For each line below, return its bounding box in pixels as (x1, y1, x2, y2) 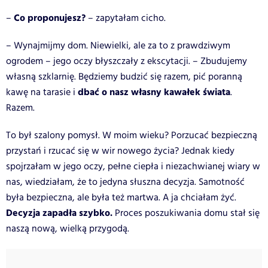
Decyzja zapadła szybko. (6, 205, 112, 221)
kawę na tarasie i (6, 85, 75, 99)
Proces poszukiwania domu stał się (112, 206, 260, 220)
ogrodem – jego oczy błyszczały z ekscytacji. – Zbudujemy (6, 54, 247, 68)
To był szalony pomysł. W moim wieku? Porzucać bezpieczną (6, 128, 257, 142)
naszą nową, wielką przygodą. (6, 221, 129, 236)
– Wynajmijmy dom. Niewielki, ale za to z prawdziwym (6, 38, 230, 53)
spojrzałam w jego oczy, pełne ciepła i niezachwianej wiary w (6, 159, 260, 173)
